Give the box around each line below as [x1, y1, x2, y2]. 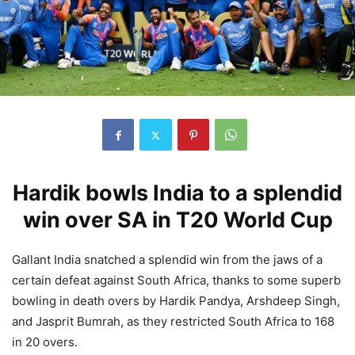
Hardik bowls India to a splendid [13, 180, 342, 206]
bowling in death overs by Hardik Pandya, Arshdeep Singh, [12, 293, 340, 308]
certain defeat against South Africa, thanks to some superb [12, 273, 341, 288]
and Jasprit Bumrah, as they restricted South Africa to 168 [12, 314, 334, 329]
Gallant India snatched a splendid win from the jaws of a [12, 252, 323, 267]
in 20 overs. [12, 334, 78, 349]
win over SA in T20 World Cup [22, 207, 333, 233]
